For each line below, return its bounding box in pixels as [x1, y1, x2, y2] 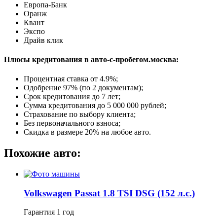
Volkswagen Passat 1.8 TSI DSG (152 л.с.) [24, 187, 195, 198]
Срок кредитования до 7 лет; [24, 92, 120, 101]
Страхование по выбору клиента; [24, 110, 136, 119]
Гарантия [24, 208, 57, 217]
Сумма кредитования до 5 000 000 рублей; [24, 101, 166, 110]
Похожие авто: [4, 147, 81, 160]
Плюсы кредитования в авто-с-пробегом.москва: [4, 55, 179, 64]
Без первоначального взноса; [24, 119, 120, 128]
